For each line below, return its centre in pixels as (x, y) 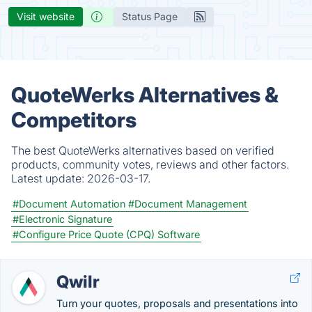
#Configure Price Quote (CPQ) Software (106, 234)
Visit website (46, 16)
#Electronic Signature (62, 219)
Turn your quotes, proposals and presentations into (177, 303)
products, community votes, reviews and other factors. (150, 164)
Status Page (150, 16)
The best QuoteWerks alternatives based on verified (143, 150)
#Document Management (188, 204)
